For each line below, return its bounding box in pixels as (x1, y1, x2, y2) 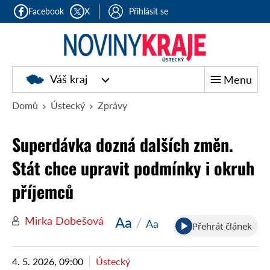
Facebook (28, 6, 64, 16)
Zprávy (98, 99, 127, 111)
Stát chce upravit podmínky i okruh (12, 155, 254, 180)
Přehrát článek (192, 220, 252, 232)
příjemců (12, 179, 74, 204)
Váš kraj (50, 72, 87, 86)
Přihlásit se (129, 6, 169, 16)
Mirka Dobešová (25, 214, 104, 227)
